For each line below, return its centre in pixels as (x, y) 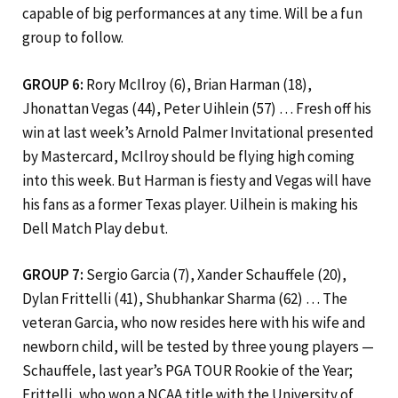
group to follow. (73, 38)
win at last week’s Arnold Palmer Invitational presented (198, 132)
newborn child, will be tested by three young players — (198, 347)
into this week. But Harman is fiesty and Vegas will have (197, 180)
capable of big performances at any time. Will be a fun (192, 14)
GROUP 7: (53, 275)
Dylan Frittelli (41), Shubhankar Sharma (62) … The (185, 299)
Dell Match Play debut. (95, 228)
